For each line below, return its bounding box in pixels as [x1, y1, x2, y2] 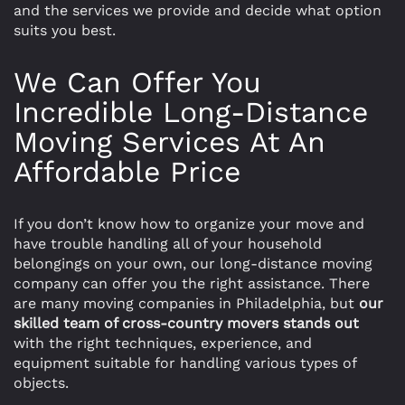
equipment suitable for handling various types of [14, 354, 356, 372]
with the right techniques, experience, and [14, 334, 312, 352]
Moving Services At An [14, 125, 325, 159]
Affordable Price [14, 155, 240, 189]
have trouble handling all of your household [14, 235, 322, 252]
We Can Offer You [14, 65, 261, 99]
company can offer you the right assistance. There [14, 275, 370, 292]
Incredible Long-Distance [14, 95, 368, 129]
